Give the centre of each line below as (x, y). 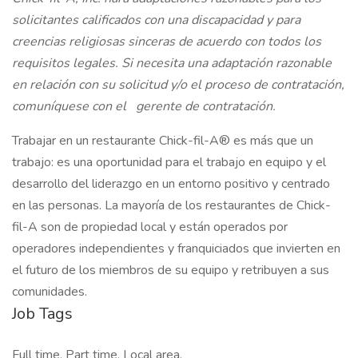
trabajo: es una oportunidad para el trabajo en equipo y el (169, 162)
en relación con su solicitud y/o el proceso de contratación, (178, 85)
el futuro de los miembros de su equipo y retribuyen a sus (171, 270)
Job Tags (42, 314)
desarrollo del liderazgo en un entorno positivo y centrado (171, 184)
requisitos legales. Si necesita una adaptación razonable (172, 63)
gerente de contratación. (204, 106)
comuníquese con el (71, 106)
